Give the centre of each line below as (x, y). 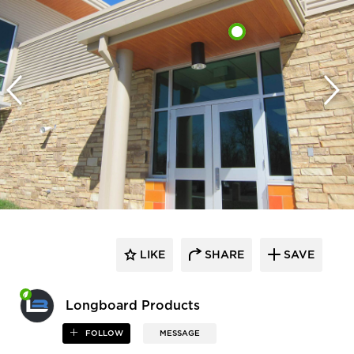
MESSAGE (180, 333)
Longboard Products (133, 305)
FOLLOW (104, 333)
